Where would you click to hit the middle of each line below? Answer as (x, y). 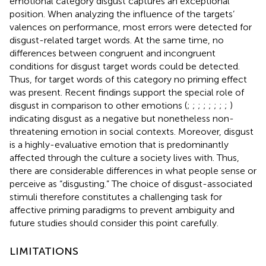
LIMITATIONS (44, 251)
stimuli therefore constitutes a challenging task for (116, 197)
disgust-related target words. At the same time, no (117, 40)
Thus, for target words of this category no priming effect (128, 79)
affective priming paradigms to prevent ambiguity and (122, 210)
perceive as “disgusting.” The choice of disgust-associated (131, 183)
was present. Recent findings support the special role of (127, 92)
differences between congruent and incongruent (113, 53)
